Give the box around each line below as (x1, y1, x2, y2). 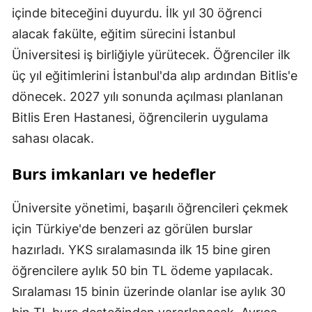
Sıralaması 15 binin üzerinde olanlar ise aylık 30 (12, 283, 286, 299)
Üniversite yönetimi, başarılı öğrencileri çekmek (12, 200, 288, 215)
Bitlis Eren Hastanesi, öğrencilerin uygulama (12, 109, 268, 125)
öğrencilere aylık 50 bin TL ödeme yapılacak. (12, 263, 273, 278)
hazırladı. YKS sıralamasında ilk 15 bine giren (12, 242, 271, 257)
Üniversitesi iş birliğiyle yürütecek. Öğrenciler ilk (12, 47, 290, 62)
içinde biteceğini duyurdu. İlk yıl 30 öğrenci (12, 5, 262, 20)
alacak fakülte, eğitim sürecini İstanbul (12, 26, 235, 41)
